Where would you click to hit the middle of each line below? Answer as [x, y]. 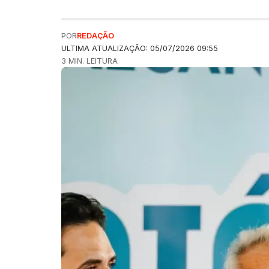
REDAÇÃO [95, 35]
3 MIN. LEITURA [89, 61]
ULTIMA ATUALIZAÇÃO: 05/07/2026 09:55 [140, 48]
